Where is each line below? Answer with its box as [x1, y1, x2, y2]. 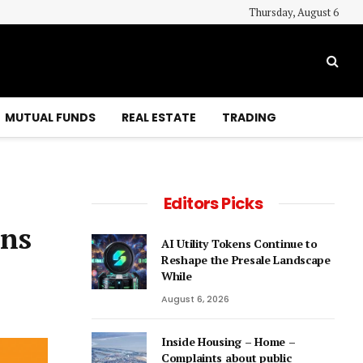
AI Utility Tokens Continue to [161, 236, 318, 251]
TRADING [221, 109, 276, 126]
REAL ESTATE [121, 109, 196, 126]
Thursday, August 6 [249, 4, 339, 19]
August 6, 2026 [161, 293, 229, 305]
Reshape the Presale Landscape [161, 252, 331, 267]
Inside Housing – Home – [161, 334, 296, 349]
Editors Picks [163, 192, 263, 215]
